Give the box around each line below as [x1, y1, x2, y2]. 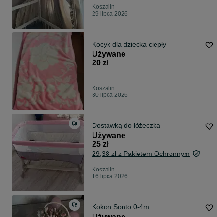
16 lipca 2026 [92, 173, 128, 180]
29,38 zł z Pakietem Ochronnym [92, 150, 190, 158]
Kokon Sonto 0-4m [92, 203, 149, 211]
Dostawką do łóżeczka [92, 122, 160, 130]
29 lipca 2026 [92, 10, 128, 17]
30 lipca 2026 [92, 92, 128, 99]
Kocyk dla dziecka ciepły [92, 40, 166, 48]
